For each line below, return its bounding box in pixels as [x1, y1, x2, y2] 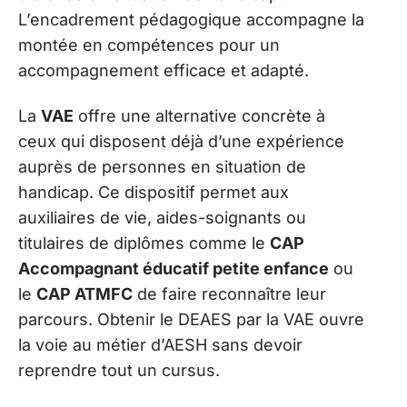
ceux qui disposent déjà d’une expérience [18, 132, 344, 152]
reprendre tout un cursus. [18, 361, 220, 381]
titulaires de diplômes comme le [18, 233, 270, 253]
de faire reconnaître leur [133, 284, 326, 304]
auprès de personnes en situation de [18, 157, 306, 177]
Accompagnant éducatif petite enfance [18, 259, 329, 279]
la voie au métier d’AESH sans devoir [18, 335, 303, 355]
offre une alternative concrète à [74, 106, 325, 126]
